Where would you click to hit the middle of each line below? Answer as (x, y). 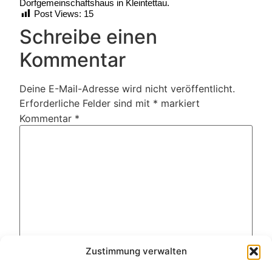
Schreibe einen (88, 36)
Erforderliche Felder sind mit (86, 103)
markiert (179, 103)
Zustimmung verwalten (136, 251)
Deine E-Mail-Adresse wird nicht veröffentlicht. (127, 88)
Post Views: (58, 13)
